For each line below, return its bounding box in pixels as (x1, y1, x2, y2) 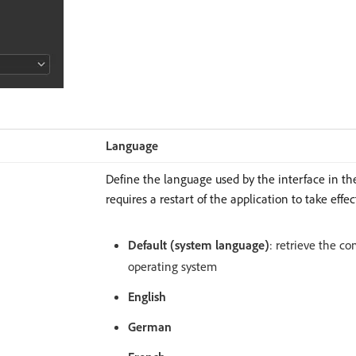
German (127, 319, 172, 335)
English (127, 288, 166, 304)
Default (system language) (127, 237, 269, 253)
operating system (127, 258, 217, 274)
